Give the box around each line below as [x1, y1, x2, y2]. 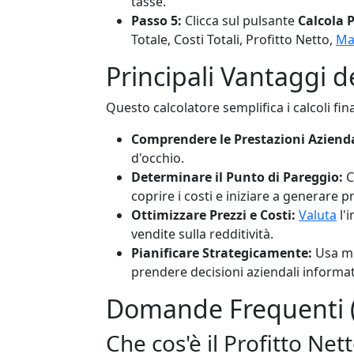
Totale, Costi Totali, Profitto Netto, [131, 30, 336, 48]
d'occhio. [131, 149, 184, 167]
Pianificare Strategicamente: [131, 243, 312, 262]
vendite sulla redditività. [131, 224, 273, 243]
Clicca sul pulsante [182, 11, 298, 29]
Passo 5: [131, 11, 182, 29]
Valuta [299, 205, 337, 224]
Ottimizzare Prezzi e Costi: [131, 205, 296, 224]
